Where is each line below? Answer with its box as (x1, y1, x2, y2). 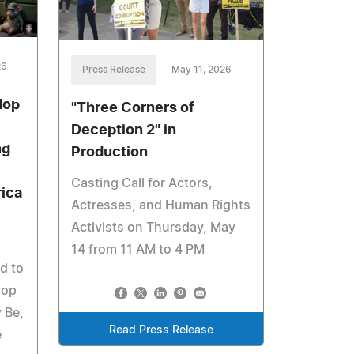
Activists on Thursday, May (71, 221, 236, 235)
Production (71, 145, 149, 160)
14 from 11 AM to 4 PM (71, 243, 205, 257)
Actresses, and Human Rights (71, 199, 251, 213)
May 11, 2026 (171, 65, 232, 75)
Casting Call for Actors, (71, 177, 213, 190)
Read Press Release (109, 325, 214, 337)
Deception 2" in (71, 123, 177, 138)
